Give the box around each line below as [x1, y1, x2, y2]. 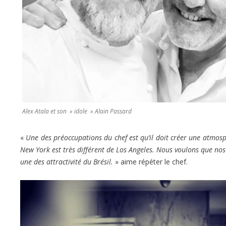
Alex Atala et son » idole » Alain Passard [22, 106, 132, 116]
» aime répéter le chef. [113, 156, 188, 166]
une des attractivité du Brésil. [20, 156, 113, 166]
